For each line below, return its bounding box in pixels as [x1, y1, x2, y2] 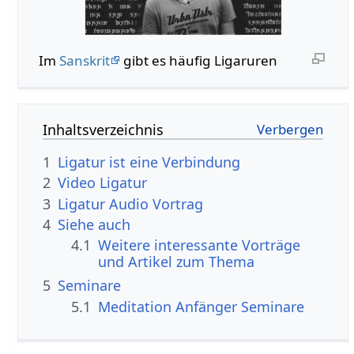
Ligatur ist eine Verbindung [58, 152, 241, 171]
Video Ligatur [58, 173, 148, 193]
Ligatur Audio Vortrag [58, 194, 204, 213]
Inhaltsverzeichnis [43, 119, 164, 139]
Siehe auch [58, 215, 131, 235]
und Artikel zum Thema [98, 252, 255, 272]
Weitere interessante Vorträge [98, 235, 301, 255]
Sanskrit [58, 51, 110, 70]
